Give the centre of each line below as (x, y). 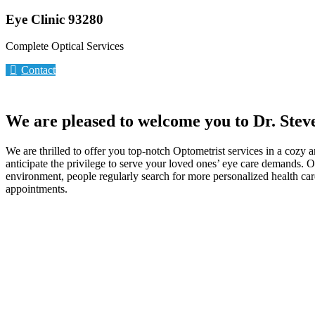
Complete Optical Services (65, 46)
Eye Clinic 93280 (54, 19)
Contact (39, 70)
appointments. (37, 189)
